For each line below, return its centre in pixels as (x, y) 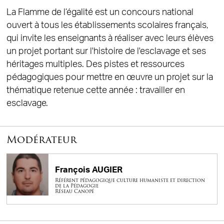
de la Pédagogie (77, 185)
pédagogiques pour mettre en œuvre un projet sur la (109, 77)
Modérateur (41, 139)
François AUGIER (89, 169)
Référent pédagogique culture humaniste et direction (130, 180)
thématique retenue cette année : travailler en (95, 90)
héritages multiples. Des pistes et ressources (95, 64)
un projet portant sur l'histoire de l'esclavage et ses (106, 51)
